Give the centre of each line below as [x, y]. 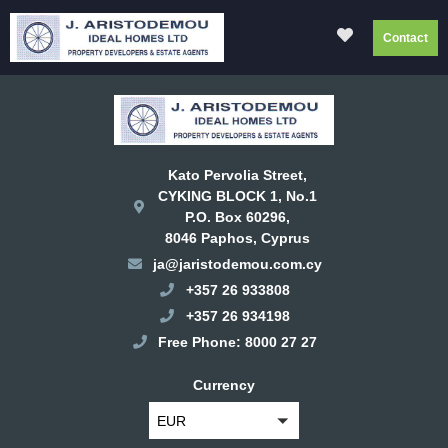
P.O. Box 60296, [238, 216]
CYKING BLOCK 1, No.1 [238, 195]
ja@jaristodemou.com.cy [238, 263]
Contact [405, 37]
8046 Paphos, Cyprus [238, 237]
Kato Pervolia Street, [238, 174]
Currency [224, 384]
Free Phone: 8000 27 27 [238, 341]
